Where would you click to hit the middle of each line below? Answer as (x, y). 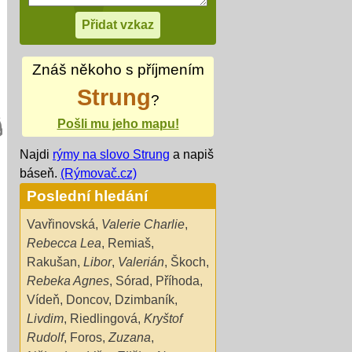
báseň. (40, 173)
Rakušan (52, 262)
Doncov (87, 299)
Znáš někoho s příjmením (118, 70)
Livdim (45, 318)
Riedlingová (104, 318)
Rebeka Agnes (68, 280)
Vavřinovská (61, 224)
